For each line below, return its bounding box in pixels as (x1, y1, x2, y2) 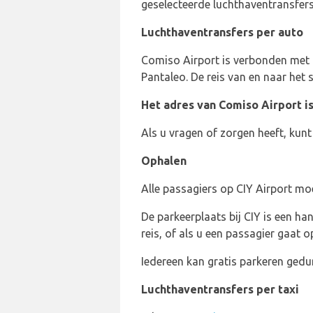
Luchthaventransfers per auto (141, 26, 303, 38)
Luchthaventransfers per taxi (141, 283, 299, 296)
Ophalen (141, 154, 187, 167)
